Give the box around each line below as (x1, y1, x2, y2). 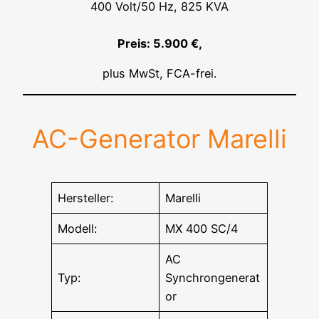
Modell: (58, 221, 98, 236)
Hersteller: (58, 191, 114, 206)
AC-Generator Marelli (32, 123, 287, 155)
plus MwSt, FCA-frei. (103, 66, 216, 80)
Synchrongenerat (165, 271, 261, 286)
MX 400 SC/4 (165, 221, 239, 236)
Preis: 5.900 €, (117, 36, 202, 51)
